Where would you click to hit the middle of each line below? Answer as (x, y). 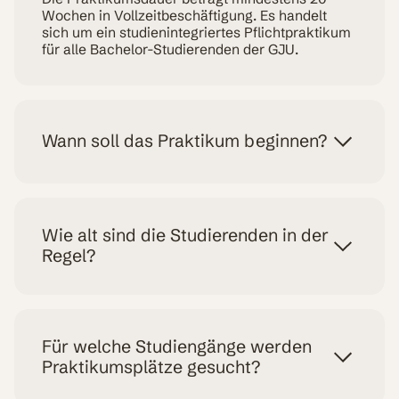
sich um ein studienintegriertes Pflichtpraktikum (197, 32)
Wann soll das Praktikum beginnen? (185, 141)
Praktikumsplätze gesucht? (151, 367)
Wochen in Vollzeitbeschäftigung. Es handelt (185, 15)
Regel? (69, 256)
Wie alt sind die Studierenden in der (186, 236)
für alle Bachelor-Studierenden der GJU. (171, 49)
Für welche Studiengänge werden (177, 347)
